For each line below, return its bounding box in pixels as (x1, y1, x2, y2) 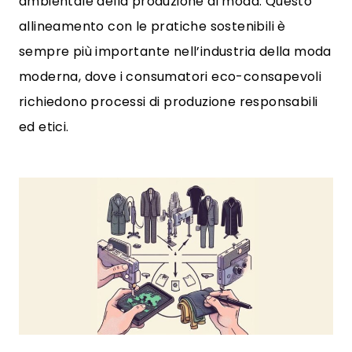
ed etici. (19, 118, 69, 136)
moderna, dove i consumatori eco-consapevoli (19, 68, 322, 86)
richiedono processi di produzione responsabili (19, 93, 318, 111)
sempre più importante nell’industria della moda (19, 42, 332, 60)
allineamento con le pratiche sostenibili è (19, 17, 286, 35)
